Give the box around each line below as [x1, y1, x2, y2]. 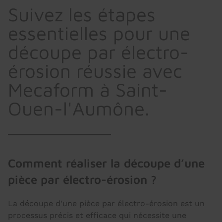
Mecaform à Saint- [8, 78, 167, 101]
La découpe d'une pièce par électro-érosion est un [8, 199, 205, 208]
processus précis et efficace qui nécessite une [8, 211, 186, 220]
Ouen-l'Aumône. [8, 97, 150, 119]
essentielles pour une [8, 22, 190, 44]
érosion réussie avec [8, 59, 182, 82]
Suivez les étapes [8, 3, 156, 25]
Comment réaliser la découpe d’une [8, 156, 205, 170]
